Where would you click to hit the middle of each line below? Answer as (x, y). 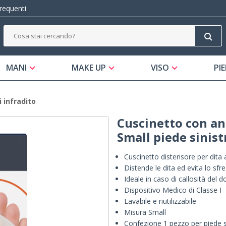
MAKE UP (89, 68)
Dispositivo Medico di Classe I (173, 190)
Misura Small (145, 212)
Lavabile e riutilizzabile (160, 201)
